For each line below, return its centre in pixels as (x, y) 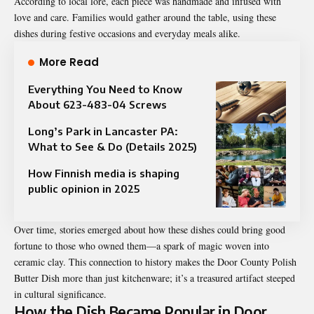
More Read (69, 62)
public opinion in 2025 (84, 188)
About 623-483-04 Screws (97, 104)
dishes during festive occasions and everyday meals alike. (127, 33)
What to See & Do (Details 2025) (112, 146)
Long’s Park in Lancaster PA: (103, 131)
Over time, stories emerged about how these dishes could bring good (150, 229)
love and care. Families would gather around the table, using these (145, 17)
